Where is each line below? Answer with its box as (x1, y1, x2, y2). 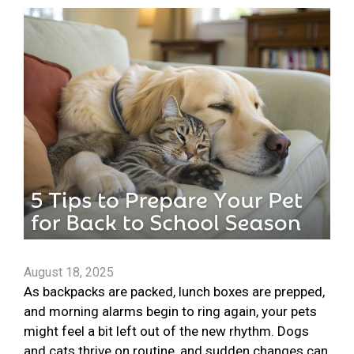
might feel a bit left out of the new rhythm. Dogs (24, 323, 309, 340)
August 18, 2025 (24, 265, 114, 281)
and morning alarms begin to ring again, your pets (24, 303, 317, 320)
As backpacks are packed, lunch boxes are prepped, (24, 284, 325, 300)
